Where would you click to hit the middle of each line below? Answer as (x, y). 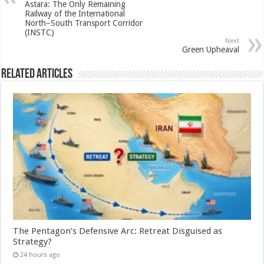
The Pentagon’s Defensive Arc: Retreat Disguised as (118, 231)
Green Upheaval (210, 49)
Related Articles (37, 74)
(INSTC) (40, 32)
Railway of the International (75, 13)
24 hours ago (40, 255)
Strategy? (33, 241)
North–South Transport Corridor (84, 23)
